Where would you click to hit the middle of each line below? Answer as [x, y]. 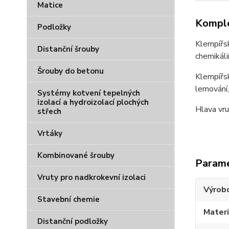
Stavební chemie [68, 199]
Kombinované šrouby [76, 155]
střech [49, 111]
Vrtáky [50, 133]
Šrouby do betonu [71, 71]
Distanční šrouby [68, 49]
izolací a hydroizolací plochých [93, 102]
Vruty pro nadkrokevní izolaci [91, 177]
